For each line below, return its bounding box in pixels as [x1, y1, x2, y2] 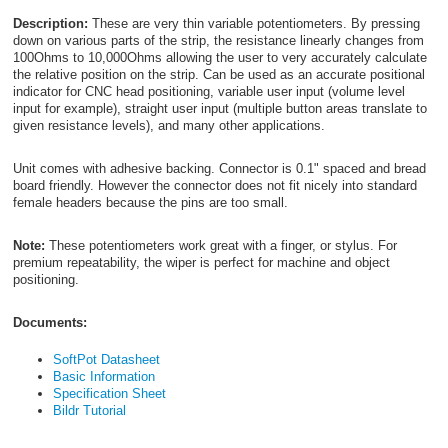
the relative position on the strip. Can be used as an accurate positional [12, 67, 425, 83]
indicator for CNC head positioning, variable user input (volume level [12, 84, 405, 100]
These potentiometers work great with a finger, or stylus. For [44, 238, 397, 254]
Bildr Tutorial [52, 402, 126, 418]
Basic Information [52, 368, 155, 384]
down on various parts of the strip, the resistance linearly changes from [12, 33, 424, 49]
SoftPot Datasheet [52, 351, 160, 367]
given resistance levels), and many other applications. [12, 118, 325, 134]
